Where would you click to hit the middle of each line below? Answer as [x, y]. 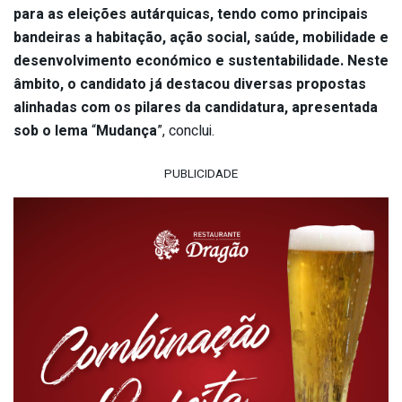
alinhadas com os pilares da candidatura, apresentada [196, 107]
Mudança [127, 131]
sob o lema [52, 131]
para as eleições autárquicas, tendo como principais [191, 14]
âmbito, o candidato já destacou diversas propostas [190, 84]
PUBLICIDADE [201, 174]
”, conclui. [186, 131]
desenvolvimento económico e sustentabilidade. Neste [201, 61]
